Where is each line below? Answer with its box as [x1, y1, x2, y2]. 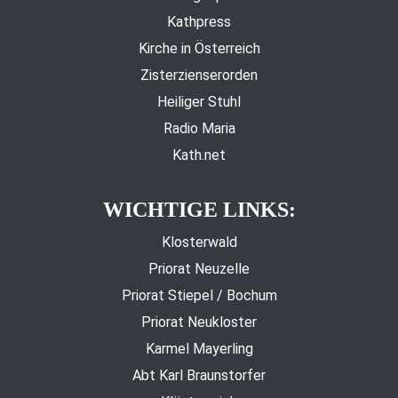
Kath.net [172, 147, 226, 164]
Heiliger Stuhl [157, 93, 241, 111]
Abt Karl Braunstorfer [132, 367, 266, 385]
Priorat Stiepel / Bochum [121, 287, 277, 305]
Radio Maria [163, 120, 235, 138]
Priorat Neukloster [141, 314, 257, 331]
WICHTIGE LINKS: [102, 198, 296, 222]
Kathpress [167, 13, 231, 31]
